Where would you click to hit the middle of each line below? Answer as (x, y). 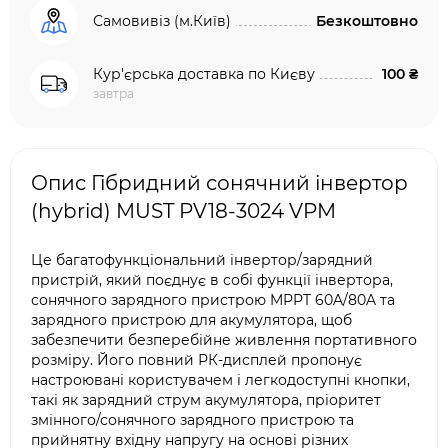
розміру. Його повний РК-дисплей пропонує (196, 360)
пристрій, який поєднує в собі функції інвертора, (212, 280)
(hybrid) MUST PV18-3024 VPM (183, 211)
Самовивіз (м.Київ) (162, 21)
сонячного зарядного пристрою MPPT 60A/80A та (213, 300)
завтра (113, 93)
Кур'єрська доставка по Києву (204, 74)
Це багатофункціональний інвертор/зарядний (202, 260)
